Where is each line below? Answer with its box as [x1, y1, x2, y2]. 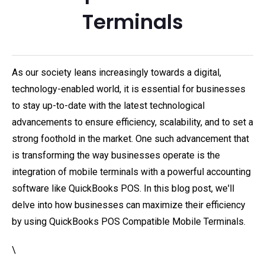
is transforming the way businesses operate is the [12, 150, 220, 161]
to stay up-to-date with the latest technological [12, 100, 205, 111]
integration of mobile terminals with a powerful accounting [12, 166, 251, 177]
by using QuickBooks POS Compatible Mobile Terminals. [12, 216, 245, 227]
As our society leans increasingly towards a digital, [12, 67, 221, 78]
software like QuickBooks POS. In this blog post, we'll [12, 183, 234, 194]
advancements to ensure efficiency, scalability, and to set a [12, 117, 253, 128]
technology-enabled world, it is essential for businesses [12, 83, 245, 95]
